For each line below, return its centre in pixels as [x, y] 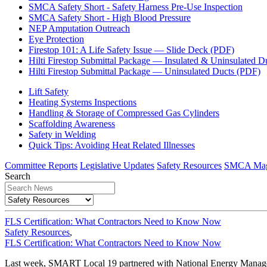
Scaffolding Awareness [72, 124]
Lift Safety [49, 92]
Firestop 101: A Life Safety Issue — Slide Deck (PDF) [131, 50]
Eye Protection [56, 39]
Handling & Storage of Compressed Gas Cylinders [124, 113]
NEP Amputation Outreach [79, 29]
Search [18, 176]
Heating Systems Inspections [83, 103]
